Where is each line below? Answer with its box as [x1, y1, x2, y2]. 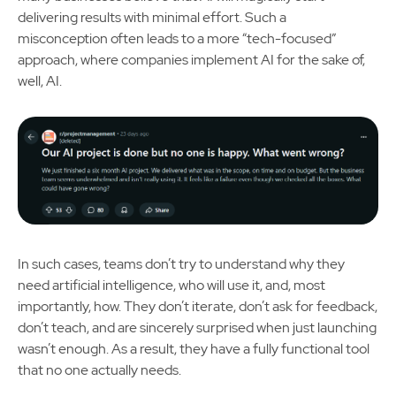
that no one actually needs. [18, 361, 181, 380]
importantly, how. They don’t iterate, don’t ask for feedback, [18, 297, 377, 316]
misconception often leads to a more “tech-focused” [18, 29, 336, 48]
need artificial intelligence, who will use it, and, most [18, 276, 325, 295]
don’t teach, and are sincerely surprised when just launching [18, 318, 377, 338]
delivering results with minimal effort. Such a [18, 8, 286, 27]
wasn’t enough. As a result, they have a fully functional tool [18, 339, 369, 359]
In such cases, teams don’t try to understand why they [18, 255, 345, 274]
